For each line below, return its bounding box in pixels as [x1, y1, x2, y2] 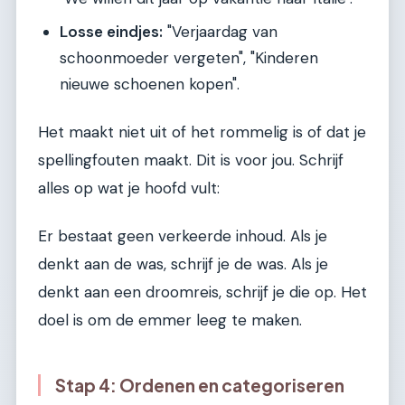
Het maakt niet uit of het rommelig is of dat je [38, 121, 366, 142]
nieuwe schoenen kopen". [60, 74, 240, 95]
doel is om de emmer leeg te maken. [38, 310, 302, 331]
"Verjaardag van [163, 22, 278, 42]
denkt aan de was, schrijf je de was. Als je [38, 254, 328, 275]
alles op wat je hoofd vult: [38, 177, 220, 198]
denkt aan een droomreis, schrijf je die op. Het [38, 282, 367, 303]
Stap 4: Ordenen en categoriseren [55, 374, 344, 397]
